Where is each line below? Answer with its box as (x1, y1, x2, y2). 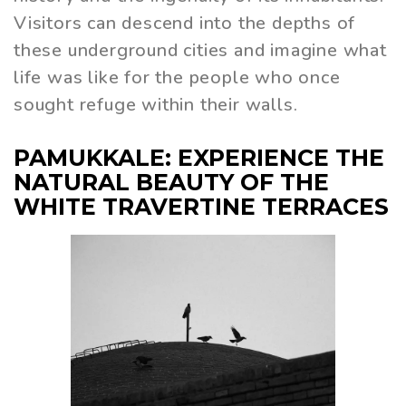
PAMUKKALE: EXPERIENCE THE (14, 143, 384, 171)
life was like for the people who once (14, 64, 341, 90)
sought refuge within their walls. (14, 92, 298, 117)
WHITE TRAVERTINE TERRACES (14, 192, 389, 220)
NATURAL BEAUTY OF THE (14, 168, 329, 196)
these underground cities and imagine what (14, 37, 387, 63)
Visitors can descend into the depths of (14, 10, 356, 35)
